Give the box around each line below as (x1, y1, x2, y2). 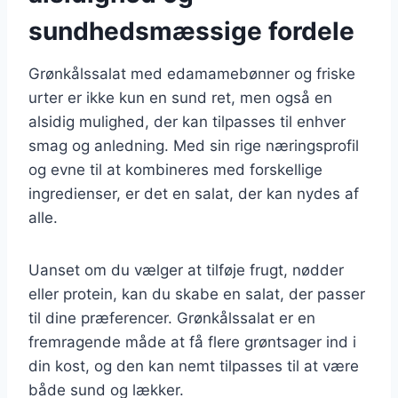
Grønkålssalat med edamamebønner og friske (28, 64, 355, 83)
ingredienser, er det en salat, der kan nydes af (28, 184, 359, 203)
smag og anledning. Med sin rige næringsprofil (28, 136, 359, 155)
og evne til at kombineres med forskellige (28, 160, 322, 179)
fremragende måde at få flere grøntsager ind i (28, 332, 356, 351)
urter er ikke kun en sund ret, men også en (28, 88, 332, 107)
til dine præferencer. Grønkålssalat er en (28, 308, 315, 327)
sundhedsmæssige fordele (28, 15, 354, 46)
